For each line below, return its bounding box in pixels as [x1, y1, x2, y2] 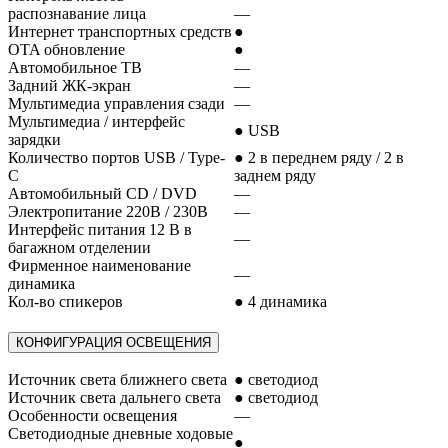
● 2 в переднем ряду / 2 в [234, 148, 404, 166]
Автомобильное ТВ [8, 58, 142, 76]
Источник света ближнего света [8, 371, 227, 389]
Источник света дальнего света [8, 389, 221, 407]
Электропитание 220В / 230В [8, 202, 208, 220]
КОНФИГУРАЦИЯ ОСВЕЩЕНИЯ [16, 334, 211, 350]
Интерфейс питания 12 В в [8, 220, 192, 238]
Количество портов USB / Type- [8, 148, 225, 166]
